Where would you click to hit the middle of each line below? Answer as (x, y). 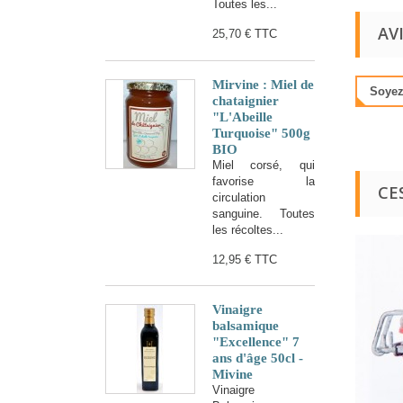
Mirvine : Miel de (263, 84)
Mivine (233, 375)
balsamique (246, 326)
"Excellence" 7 (256, 342)
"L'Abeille (242, 116)
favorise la (264, 181)
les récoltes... (248, 229)
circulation (239, 197)
